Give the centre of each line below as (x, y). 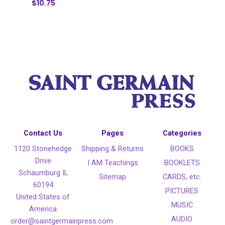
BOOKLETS (182, 163)
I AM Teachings (113, 163)
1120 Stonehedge (43, 149)
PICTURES (182, 191)
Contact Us (43, 133)
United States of (43, 197)
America (43, 209)
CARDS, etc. (182, 177)
